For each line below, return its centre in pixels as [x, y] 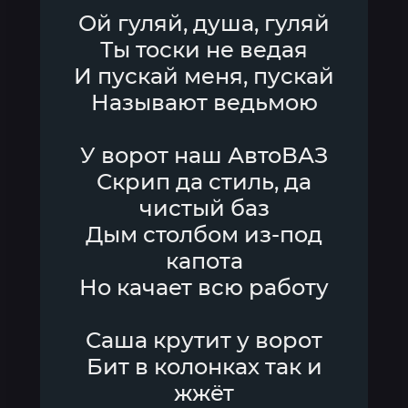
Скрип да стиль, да [204, 182]
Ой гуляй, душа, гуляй [204, 23]
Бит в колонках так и [204, 367]
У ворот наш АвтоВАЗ [204, 155]
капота [204, 261]
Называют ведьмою [204, 102]
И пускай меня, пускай [204, 76]
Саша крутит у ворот [204, 340]
